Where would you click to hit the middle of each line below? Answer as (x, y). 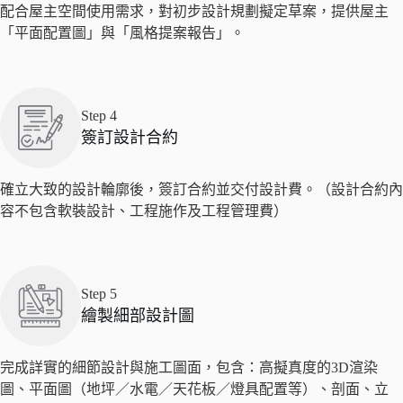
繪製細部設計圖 (138, 316)
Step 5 (99, 294)
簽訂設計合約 (130, 138)
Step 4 (99, 116)
